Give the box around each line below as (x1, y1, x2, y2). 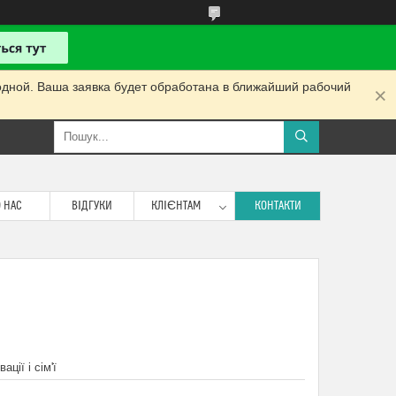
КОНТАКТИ (254, 199, 301, 213)
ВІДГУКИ (72, 199, 112, 213)
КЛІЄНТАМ (151, 199, 201, 213)
